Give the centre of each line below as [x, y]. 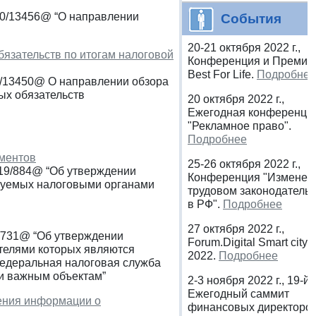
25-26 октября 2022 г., [244, 164]
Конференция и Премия [251, 61]
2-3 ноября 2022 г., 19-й [249, 280]
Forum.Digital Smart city [248, 242]
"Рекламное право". [239, 126]
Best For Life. [222, 74]
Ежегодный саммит [238, 293]
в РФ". [205, 204]
